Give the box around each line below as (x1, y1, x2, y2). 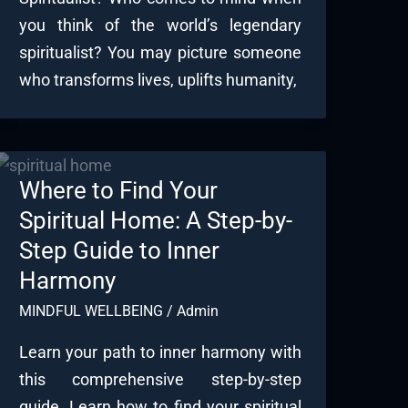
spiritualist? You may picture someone (18, 42, 301, 62)
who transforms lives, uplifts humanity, (18, 69, 297, 89)
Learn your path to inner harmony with (18, 342, 301, 362)
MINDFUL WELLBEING (18, 301, 163, 320)
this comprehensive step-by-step (18, 370, 301, 390)
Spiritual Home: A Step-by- (18, 206, 292, 234)
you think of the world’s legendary (18, 15, 301, 35)
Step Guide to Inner (18, 236, 219, 264)
